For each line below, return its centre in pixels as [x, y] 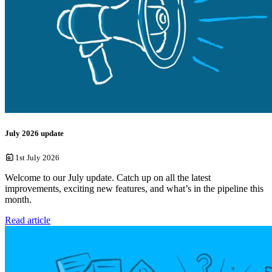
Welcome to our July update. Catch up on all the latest [108, 178]
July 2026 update [34, 134]
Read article [28, 220]
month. [18, 200]
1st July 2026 [37, 158]
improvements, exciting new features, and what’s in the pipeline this [134, 189]
